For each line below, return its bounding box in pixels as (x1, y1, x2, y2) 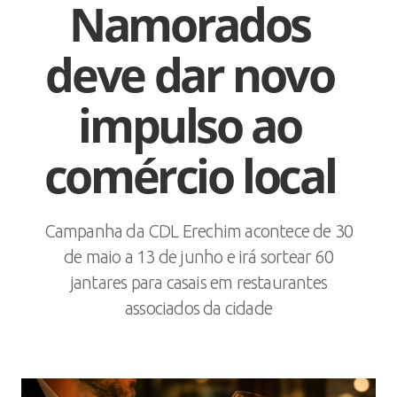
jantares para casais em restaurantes (69, 272, 328, 292)
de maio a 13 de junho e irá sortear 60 (64, 246, 333, 267)
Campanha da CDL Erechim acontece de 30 (43, 221, 354, 241)
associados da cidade (124, 298, 272, 318)
